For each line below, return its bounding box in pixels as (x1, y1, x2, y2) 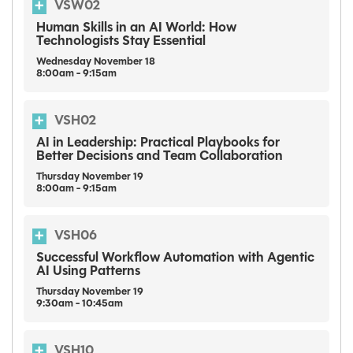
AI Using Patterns (36, 265, 140, 279)
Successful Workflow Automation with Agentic (36, 251, 314, 266)
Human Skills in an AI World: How (36, 21, 236, 35)
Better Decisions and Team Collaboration (36, 150, 283, 164)
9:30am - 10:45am (36, 299, 123, 310)
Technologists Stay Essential (36, 35, 206, 49)
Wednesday (36, 57, 94, 68)
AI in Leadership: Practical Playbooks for (36, 136, 280, 150)
